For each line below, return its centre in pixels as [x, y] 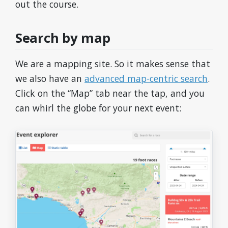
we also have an [50, 79]
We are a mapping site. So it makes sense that [113, 64]
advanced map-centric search [146, 79]
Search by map [63, 38]
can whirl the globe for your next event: [98, 108]
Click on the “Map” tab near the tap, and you [110, 93]
